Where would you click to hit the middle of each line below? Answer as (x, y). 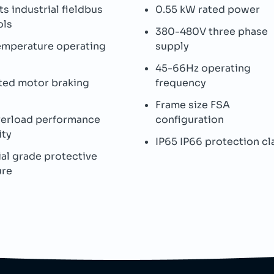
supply (172, 46)
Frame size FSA (193, 105)
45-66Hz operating (203, 68)
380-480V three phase (212, 31)
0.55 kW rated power (208, 9)
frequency (181, 83)
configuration (190, 120)
